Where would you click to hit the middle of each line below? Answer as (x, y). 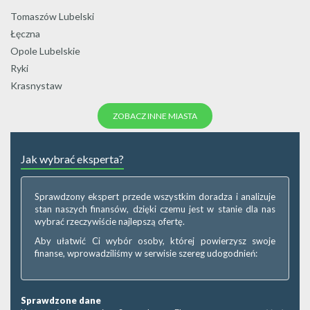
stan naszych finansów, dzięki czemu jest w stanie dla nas (155, 209)
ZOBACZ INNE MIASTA (155, 116)
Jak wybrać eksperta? (72, 159)
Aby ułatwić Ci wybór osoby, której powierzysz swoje (155, 241)
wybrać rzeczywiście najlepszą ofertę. (110, 221)
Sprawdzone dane (61, 300)
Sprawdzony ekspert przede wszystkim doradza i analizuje (155, 197)
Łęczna (25, 34)
